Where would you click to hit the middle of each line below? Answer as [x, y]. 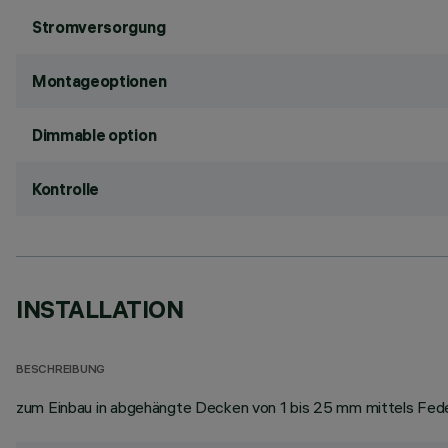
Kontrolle [66, 189]
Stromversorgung [99, 27]
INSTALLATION [100, 309]
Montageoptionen [99, 81]
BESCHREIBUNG [61, 370]
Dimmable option [94, 135]
